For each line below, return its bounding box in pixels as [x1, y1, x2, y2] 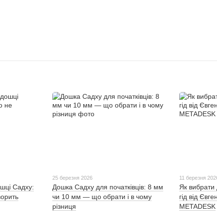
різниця [52, 202, 76, 211]
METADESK [179, 202, 216, 211]
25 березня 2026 [52, 175, 93, 181]
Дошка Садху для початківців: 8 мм [52, 183, 163, 191]
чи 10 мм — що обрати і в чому [52, 193, 152, 201]
